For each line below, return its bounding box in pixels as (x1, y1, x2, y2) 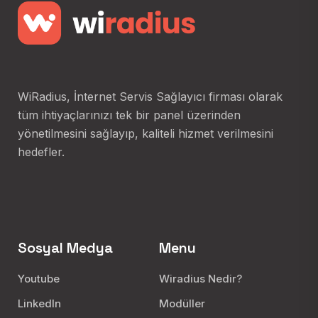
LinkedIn (18, 296, 61, 310)
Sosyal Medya (18, 238, 113, 257)
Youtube (18, 271, 60, 285)
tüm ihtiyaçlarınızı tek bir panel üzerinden (18, 107, 241, 122)
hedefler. (18, 144, 65, 159)
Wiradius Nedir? (159, 271, 242, 285)
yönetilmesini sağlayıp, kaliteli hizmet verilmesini (18, 126, 273, 141)
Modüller (159, 296, 205, 310)
